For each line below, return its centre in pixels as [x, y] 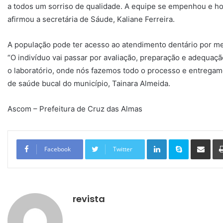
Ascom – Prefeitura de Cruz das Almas [75, 109]
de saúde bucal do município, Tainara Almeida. [89, 84]
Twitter [123, 149]
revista [89, 199]
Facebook [57, 149]
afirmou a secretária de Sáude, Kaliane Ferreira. [91, 19]
